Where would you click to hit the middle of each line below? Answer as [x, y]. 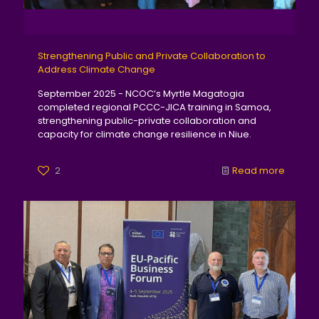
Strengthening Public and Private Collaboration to [152, 56]
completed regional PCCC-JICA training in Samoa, [155, 107]
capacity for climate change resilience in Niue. [145, 134]
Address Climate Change [96, 69]
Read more [258, 170]
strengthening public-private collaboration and [147, 120]
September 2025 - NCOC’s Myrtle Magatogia [141, 93]
